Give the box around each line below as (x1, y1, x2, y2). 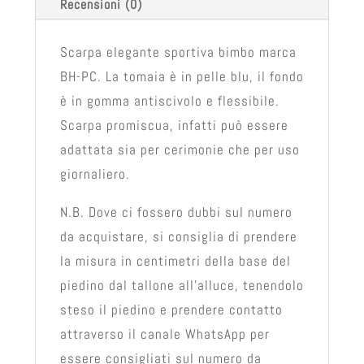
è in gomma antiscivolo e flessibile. (59, 91, 279, 110)
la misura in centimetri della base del (59, 251, 291, 270)
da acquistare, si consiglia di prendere (59, 227, 297, 245)
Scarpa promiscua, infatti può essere (59, 115, 288, 134)
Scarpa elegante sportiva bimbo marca (59, 42, 297, 61)
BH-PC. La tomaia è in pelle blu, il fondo (59, 67, 304, 85)
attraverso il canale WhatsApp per (59, 324, 270, 343)
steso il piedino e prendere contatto (59, 300, 283, 318)
